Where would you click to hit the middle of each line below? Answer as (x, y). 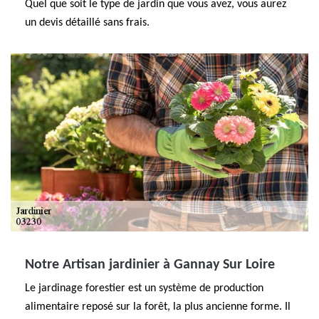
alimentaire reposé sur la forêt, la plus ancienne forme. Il (158, 307)
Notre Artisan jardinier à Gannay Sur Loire (150, 265)
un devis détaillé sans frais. (87, 23)
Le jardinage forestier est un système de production (144, 288)
